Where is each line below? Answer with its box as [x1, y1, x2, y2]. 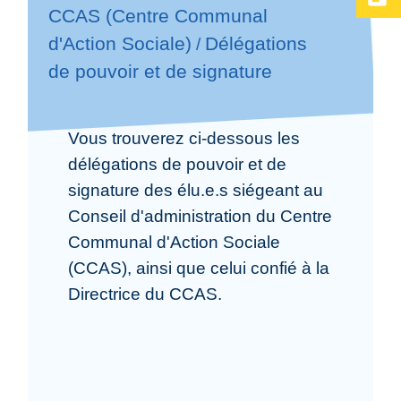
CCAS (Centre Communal [47, 5, 268, 27]
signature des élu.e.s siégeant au [68, 180, 324, 200]
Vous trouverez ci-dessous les [68, 128, 301, 148]
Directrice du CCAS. [68, 284, 223, 303]
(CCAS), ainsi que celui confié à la [68, 258, 330, 277]
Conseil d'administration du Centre [68, 206, 333, 226]
